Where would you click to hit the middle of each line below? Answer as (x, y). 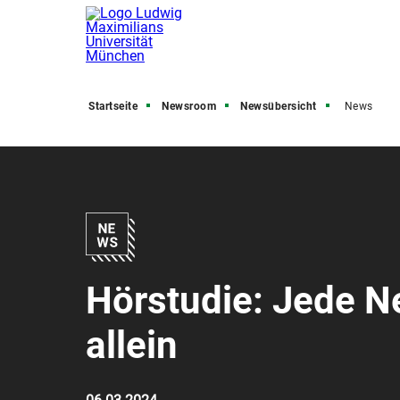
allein (132, 345)
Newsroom (189, 106)
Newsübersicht (279, 106)
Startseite (113, 106)
